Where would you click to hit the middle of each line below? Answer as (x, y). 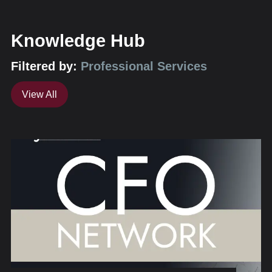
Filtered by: (44, 66)
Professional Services (144, 66)
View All (39, 94)
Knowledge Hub (78, 41)
